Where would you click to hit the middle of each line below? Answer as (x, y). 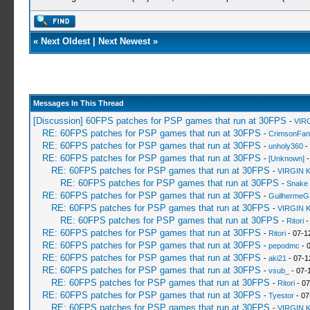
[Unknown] (286, 158)
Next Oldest (65, 41)
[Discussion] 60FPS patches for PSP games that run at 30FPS (159, 121)
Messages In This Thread (78, 103)
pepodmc (284, 246)
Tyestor (281, 295)
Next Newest (124, 41)
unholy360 (285, 146)
